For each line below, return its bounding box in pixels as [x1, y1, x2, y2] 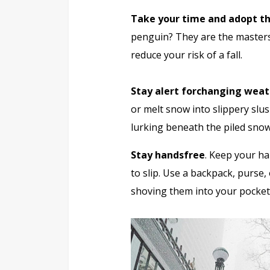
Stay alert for [131, 84, 196, 98]
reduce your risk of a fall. [131, 48, 242, 62]
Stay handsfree [131, 148, 205, 162]
